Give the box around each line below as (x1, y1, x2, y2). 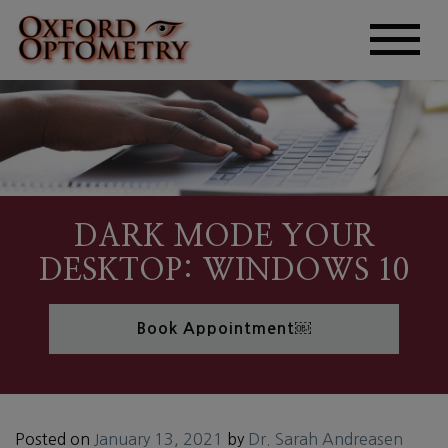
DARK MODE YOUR (73, 222, 375, 253)
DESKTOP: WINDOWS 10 (39, 256, 409, 287)
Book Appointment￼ (137, 321, 311, 337)
